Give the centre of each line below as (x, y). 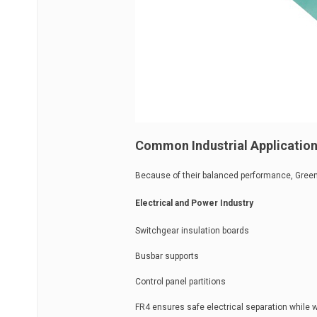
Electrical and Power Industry (194, 203)
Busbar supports (167, 256)
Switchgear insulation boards (192, 231)
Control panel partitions (180, 282)
